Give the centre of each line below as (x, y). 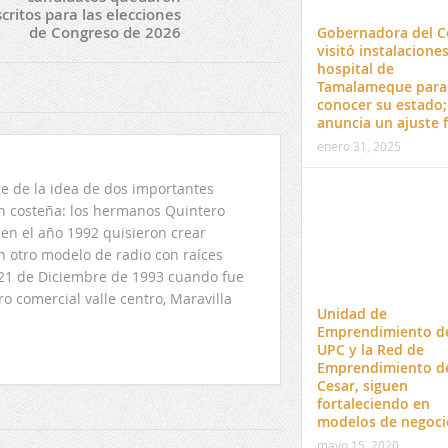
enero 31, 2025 (358, 145)
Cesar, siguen (362, 385)
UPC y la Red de (370, 349)
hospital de (355, 68)
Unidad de (351, 313)
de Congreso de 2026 (104, 33)
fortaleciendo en (373, 403)
